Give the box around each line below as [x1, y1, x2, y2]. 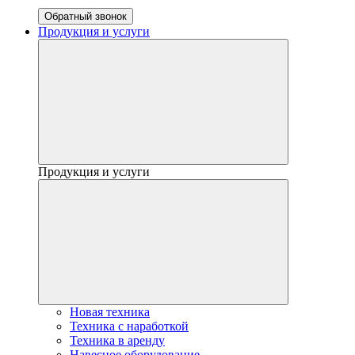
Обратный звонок [44, 10, 127, 22]
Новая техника [70, 304, 150, 319]
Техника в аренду [70, 333, 165, 347]
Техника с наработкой [70, 319, 189, 333]
